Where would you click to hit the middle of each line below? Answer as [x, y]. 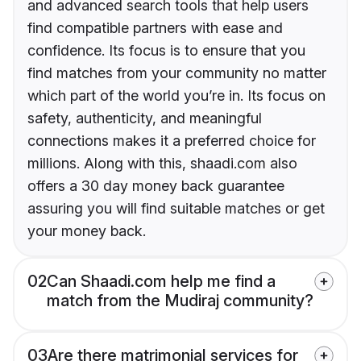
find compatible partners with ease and [155, 28]
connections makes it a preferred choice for [172, 141]
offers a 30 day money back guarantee [156, 186]
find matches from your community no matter [177, 73]
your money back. [87, 231]
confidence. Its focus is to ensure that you [166, 51]
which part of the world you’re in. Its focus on [176, 96]
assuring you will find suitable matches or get [176, 209]
